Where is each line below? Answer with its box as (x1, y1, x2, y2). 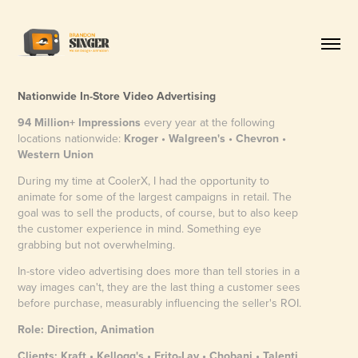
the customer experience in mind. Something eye (18, 220, 262, 237)
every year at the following (141, 113, 276, 130)
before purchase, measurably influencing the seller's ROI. (18, 294, 302, 311)
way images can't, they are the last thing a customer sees (18, 278, 301, 295)
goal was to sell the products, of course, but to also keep (18, 204, 299, 221)
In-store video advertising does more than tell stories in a (18, 262, 300, 279)
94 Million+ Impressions (18, 113, 141, 130)
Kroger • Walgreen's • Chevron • (124, 129, 287, 146)
